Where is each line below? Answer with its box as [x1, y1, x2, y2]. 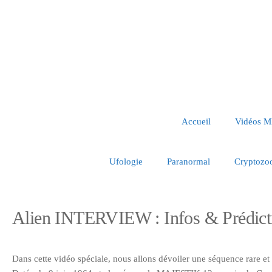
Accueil [182, 117, 211, 126]
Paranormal [167, 157, 210, 166]
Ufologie [109, 157, 143, 166]
